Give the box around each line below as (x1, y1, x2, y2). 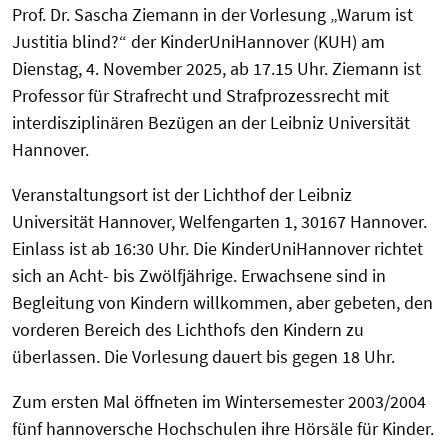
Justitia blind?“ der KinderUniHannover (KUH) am (12, 30, 385, 54)
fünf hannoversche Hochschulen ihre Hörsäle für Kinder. (12, 417, 434, 441)
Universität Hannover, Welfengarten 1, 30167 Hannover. (12, 210, 427, 234)
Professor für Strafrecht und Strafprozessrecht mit (12, 84, 389, 108)
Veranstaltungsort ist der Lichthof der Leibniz (12, 183, 352, 207)
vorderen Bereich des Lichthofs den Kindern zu (12, 318, 364, 342)
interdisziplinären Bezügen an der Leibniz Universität (12, 111, 410, 135)
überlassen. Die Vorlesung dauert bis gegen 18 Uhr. (12, 345, 395, 369)
